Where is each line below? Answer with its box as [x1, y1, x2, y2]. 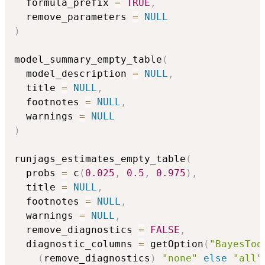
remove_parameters [14, 11, 132, 23]
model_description [14, 68, 132, 80]
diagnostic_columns [14, 238, 138, 250]
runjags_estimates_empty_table [14, 153, 186, 165]
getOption [144, 238, 203, 250]
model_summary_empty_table [14, 54, 162, 66]
